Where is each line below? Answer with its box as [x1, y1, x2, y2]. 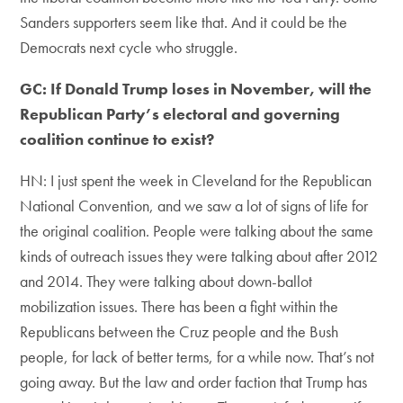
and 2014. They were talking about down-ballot [20, 271, 313, 291]
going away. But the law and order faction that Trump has [20, 372, 368, 392]
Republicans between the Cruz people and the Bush [20, 321, 339, 342]
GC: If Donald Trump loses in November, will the [20, 78, 372, 99]
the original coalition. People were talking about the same [20, 220, 374, 241]
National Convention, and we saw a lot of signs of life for [20, 195, 369, 216]
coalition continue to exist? [20, 129, 215, 149]
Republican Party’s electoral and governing [20, 103, 341, 124]
